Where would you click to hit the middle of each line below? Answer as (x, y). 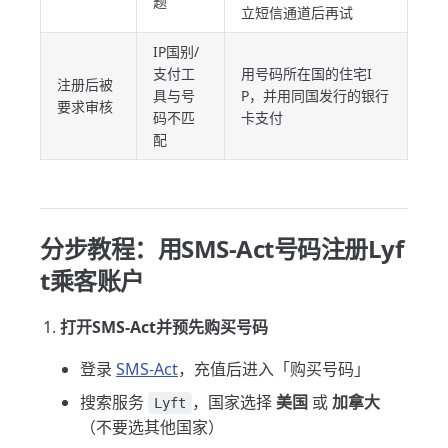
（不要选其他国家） (152, 427)
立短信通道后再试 (297, 12)
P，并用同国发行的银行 (315, 95)
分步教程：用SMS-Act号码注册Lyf (222, 248)
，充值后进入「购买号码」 (274, 369)
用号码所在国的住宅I (306, 73)
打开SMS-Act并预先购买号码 (164, 327)
